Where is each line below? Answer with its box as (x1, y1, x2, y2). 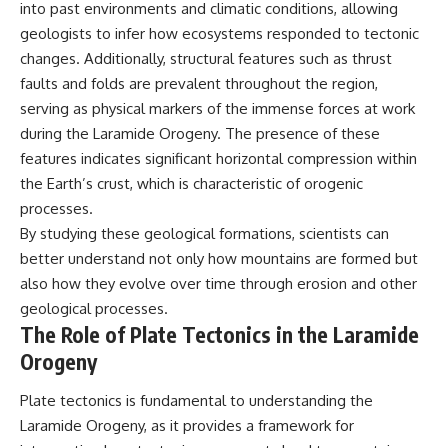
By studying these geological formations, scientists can (20, 223, 389, 243)
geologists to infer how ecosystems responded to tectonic (20, 23, 419, 43)
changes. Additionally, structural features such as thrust (20, 48, 392, 68)
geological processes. (20, 298, 168, 318)
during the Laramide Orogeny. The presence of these (20, 123, 380, 143)
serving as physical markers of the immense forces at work (20, 98, 415, 118)
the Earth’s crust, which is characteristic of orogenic (20, 173, 363, 193)
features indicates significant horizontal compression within (20, 148, 417, 168)
